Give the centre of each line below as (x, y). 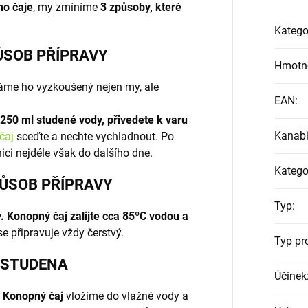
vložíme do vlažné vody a (126, 296)
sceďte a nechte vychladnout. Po (94, 137)
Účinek (290, 276)
